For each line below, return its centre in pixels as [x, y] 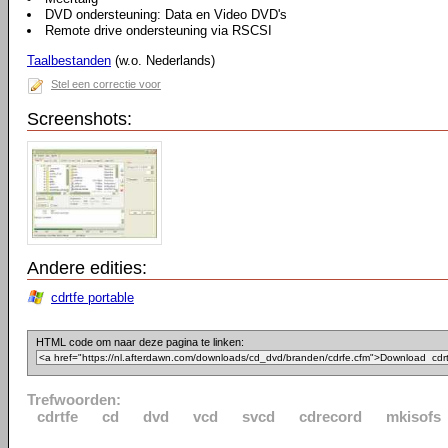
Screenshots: [79, 119]
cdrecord [330, 416]
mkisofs [413, 416]
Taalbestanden [69, 60]
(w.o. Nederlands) [163, 60]
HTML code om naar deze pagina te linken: [140, 342]
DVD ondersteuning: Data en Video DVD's [166, 14]
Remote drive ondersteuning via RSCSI [158, 30]
